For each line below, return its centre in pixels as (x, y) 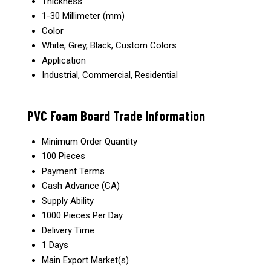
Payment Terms (73, 171)
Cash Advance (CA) (81, 186)
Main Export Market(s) (85, 260)
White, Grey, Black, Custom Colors (109, 45)
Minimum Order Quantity (90, 142)
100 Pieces (64, 156)
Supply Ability (68, 201)
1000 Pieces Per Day (82, 216)
